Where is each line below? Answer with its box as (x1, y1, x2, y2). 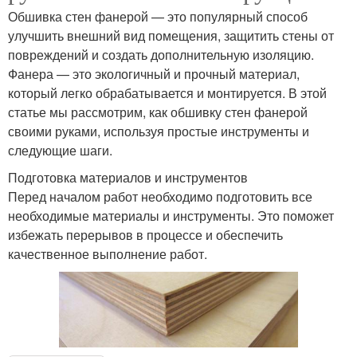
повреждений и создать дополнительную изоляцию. (8, 45, 314, 64)
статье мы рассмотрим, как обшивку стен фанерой (8, 102, 308, 121)
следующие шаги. (8, 140, 112, 159)
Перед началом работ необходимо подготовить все (8, 186, 312, 206)
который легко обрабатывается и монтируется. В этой (8, 83, 327, 102)
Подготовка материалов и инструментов (8, 167, 248, 186)
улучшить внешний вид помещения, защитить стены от (8, 25, 334, 45)
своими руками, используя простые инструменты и (8, 121, 309, 140)
